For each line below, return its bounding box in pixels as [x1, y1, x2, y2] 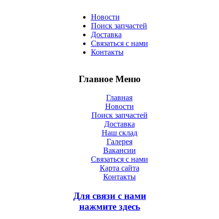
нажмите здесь [79, 201, 140, 212]
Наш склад [101, 129, 137, 137]
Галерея [106, 137, 132, 146]
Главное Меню [78, 73, 141, 84]
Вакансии [103, 146, 136, 155]
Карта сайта [99, 164, 139, 173]
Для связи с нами [73, 191, 146, 201]
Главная [106, 93, 132, 102]
